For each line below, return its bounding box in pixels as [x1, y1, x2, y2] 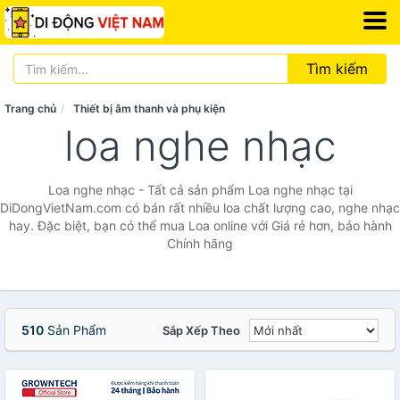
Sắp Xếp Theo [162, 323, 240, 337]
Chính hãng [167, 236, 233, 251]
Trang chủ [4, 102, 56, 115]
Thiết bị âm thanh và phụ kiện [73, 102, 225, 115]
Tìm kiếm [306, 60, 368, 78]
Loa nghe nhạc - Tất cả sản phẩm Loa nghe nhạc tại [47, 182, 353, 197]
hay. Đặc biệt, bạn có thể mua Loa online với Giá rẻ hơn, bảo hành [8, 218, 392, 233]
